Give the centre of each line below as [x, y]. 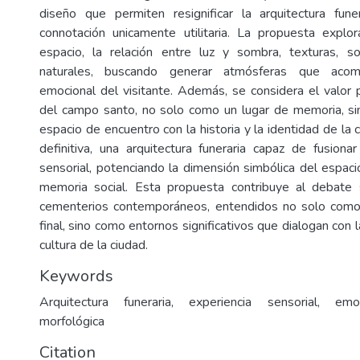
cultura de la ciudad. [94, 245]
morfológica [72, 321]
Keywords [76, 276]
